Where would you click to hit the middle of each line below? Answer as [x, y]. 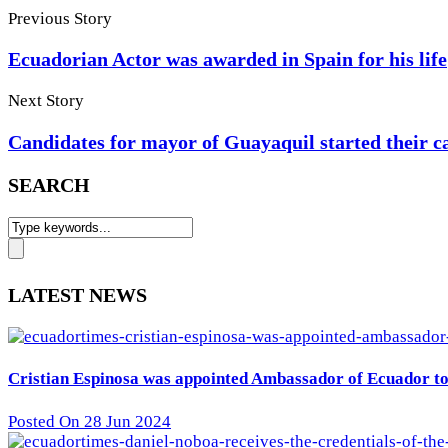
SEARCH [49, 185]
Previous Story [60, 18]
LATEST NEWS [77, 294]
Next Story [46, 101]
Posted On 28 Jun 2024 [89, 421]
